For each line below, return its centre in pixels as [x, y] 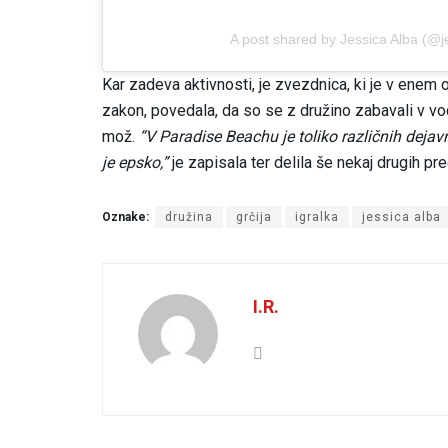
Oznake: [125, 216]
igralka [317, 216]
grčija [254, 216]
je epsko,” [137, 162]
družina [189, 216]
